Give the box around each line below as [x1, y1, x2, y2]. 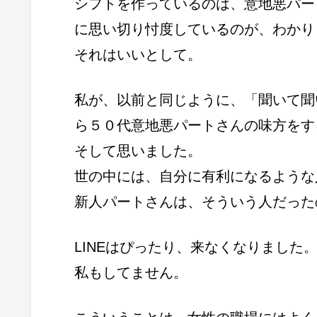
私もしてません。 [74, 264, 188, 280]
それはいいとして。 [74, 46, 202, 62]
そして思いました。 [74, 142, 202, 158]
